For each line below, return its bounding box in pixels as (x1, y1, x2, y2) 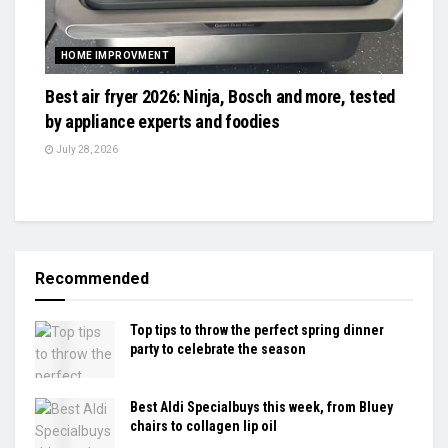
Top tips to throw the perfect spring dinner (130, 321, 384, 338)
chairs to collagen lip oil (130, 418, 277, 434)
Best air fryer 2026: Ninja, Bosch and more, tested (45, 85, 396, 107)
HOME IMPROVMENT (61, 49, 169, 61)
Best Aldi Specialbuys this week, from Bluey (130, 399, 393, 415)
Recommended (35, 268, 149, 288)
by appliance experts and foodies (45, 110, 280, 132)
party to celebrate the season (130, 340, 306, 357)
